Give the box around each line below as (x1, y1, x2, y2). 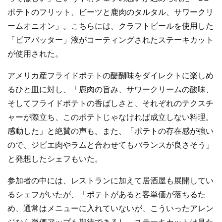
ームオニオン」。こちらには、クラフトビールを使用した (7, 22, 214, 31)
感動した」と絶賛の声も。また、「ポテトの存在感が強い (7, 127, 214, 136)
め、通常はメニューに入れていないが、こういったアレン (7, 204, 214, 213)
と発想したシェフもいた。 (7, 155, 103, 164)
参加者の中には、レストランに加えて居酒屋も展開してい (7, 176, 214, 185)
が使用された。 (7, 50, 63, 58)
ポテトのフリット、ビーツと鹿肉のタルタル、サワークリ (7, 8, 214, 17)
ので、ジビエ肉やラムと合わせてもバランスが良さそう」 (7, 141, 214, 150)
